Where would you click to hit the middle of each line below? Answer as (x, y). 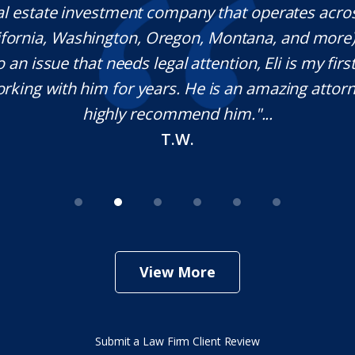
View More (177, 272)
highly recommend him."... (177, 114)
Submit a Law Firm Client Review (177, 341)
